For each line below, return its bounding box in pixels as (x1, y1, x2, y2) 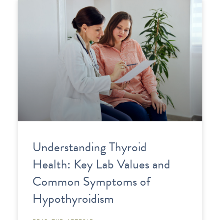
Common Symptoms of (32, 172, 150, 192)
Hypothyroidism (32, 189, 114, 209)
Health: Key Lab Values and (32, 155, 170, 174)
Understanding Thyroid (32, 137, 147, 157)
